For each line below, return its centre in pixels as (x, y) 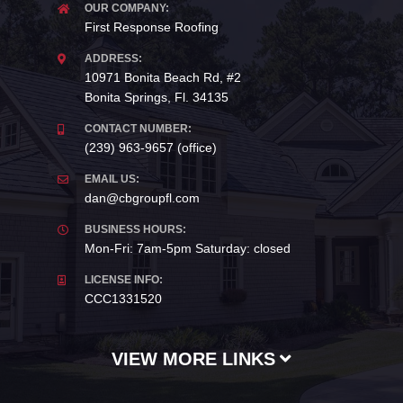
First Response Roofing (152, 27)
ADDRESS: (113, 58)
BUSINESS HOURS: (135, 229)
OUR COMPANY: (127, 8)
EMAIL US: (112, 179)
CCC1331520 (123, 299)
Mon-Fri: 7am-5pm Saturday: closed (188, 248)
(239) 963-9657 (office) (151, 148)
